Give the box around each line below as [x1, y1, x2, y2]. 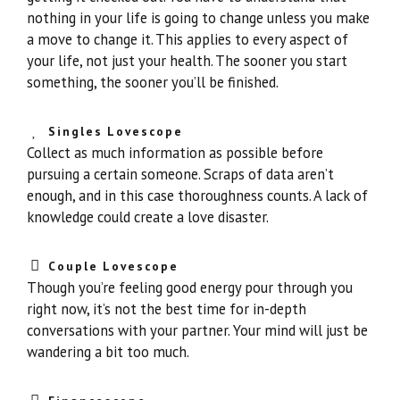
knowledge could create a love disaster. [27, 207, 269, 227]
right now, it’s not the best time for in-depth [27, 299, 306, 319]
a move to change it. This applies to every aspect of [27, 29, 348, 49]
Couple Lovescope [47, 257, 179, 274]
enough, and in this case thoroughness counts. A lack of [27, 186, 368, 205]
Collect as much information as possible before [27, 143, 323, 162]
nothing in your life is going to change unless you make [27, 8, 370, 28]
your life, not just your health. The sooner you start [27, 51, 347, 71]
